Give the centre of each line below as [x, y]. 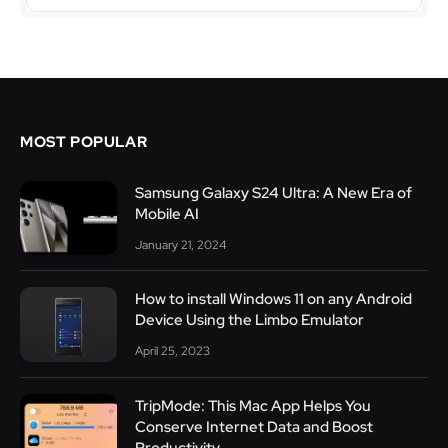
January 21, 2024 [180, 244]
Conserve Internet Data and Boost [254, 426]
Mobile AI [167, 213]
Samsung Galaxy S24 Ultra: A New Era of [273, 192]
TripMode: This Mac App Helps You [253, 405]
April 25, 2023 [172, 351]
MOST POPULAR [84, 141]
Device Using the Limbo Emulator [249, 320]
